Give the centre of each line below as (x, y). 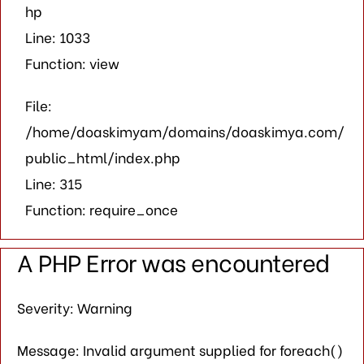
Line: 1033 (58, 37)
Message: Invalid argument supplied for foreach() (180, 349)
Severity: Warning (75, 307)
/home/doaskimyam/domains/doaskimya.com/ (185, 131)
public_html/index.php (103, 157)
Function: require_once (102, 209)
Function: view (72, 63)
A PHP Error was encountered (173, 261)
